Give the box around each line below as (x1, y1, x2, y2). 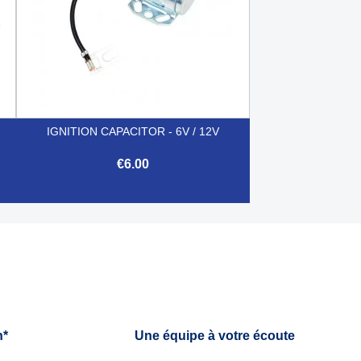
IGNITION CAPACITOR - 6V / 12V (46, 124, 219, 138)
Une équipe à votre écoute (134, 328, 295, 342)
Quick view (109, 213, 176, 227)
